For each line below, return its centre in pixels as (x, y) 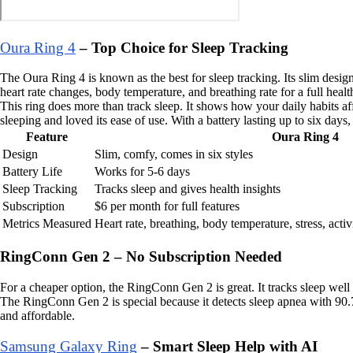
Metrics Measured (47, 224)
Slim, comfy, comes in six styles (174, 154)
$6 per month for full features (167, 206)
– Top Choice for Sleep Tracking (182, 47)
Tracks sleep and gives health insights (188, 189)
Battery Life (32, 172)
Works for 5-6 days (142, 172)
